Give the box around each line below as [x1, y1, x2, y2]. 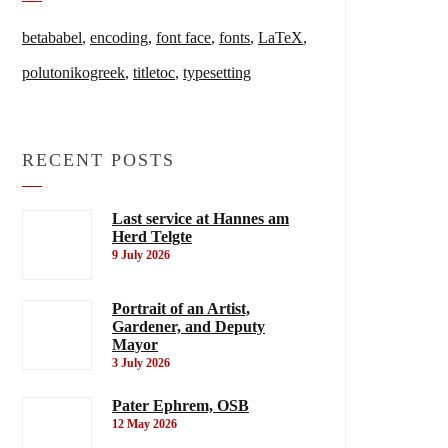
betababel [22, 29, 82, 46]
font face [156, 29, 211, 46]
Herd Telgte [112, 228, 192, 245]
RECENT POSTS [22, 150, 175, 170]
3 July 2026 [112, 356, 170, 370]
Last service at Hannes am [112, 210, 289, 227]
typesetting [183, 64, 251, 81]
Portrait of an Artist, [112, 300, 250, 317]
